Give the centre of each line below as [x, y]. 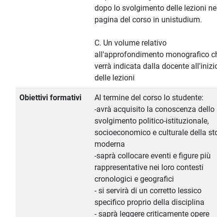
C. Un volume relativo [131, 43]
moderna [110, 144]
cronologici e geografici [134, 179]
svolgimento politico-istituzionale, [152, 121]
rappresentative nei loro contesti [149, 168]
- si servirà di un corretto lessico [148, 191]
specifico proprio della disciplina [149, 202]
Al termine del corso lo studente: [149, 98]
